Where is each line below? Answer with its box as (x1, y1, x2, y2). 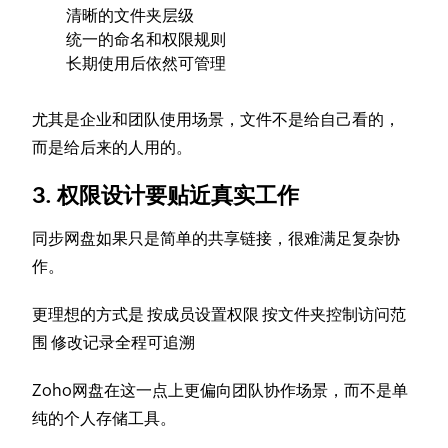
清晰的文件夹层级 (66, 6, 195, 26)
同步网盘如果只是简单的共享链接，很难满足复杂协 (32, 229, 401, 249)
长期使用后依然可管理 (66, 54, 227, 74)
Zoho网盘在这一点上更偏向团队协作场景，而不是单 (32, 381, 409, 401)
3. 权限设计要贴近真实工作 (32, 183, 300, 209)
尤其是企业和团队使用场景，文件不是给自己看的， (32, 110, 401, 130)
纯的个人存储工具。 (32, 409, 177, 429)
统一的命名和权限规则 (66, 30, 227, 50)
